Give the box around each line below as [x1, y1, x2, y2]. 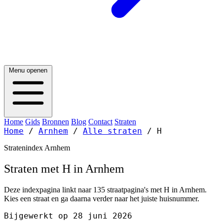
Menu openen [9, 67, 47, 74]
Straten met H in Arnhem [4, 162, 124, 175]
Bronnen [42, 117, 69, 126]
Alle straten [83, 126, 142, 136]
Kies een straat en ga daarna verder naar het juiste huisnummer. [4, 194, 199, 203]
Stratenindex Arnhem [4, 144, 70, 152]
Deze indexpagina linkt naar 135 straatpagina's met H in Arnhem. [4, 185, 207, 194]
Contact [88, 117, 112, 126]
